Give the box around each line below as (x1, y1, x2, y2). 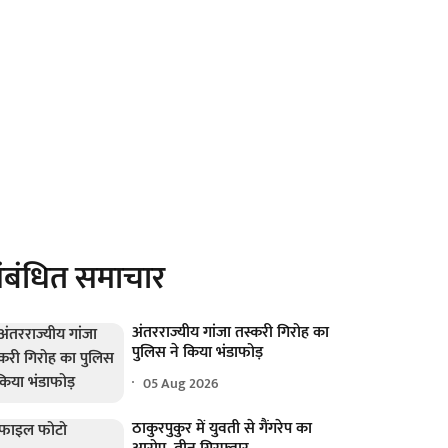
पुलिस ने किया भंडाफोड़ (132, 339, 264, 366)
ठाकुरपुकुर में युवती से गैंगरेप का (132, 415, 313, 443)
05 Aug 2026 (143, 371, 220, 395)
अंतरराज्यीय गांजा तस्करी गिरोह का (132, 319, 330, 346)
